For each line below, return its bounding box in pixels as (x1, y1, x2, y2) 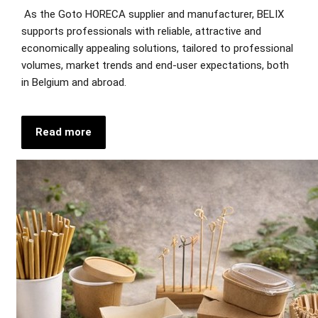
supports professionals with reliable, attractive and (21, 25, 261, 38)
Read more (35, 126, 92, 139)
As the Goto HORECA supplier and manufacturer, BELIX (24, 8, 284, 21)
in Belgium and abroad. (21, 76, 126, 89)
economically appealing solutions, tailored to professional (21, 42, 293, 55)
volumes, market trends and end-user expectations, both (21, 59, 289, 72)
